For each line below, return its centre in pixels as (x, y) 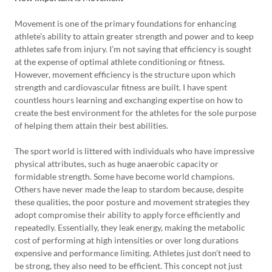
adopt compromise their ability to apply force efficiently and (127, 215)
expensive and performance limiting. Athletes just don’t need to (133, 253)
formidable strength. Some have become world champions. (124, 176)
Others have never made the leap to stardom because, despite (129, 189)
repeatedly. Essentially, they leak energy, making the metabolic (130, 227)
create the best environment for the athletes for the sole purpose (135, 113)
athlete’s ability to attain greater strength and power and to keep (134, 36)
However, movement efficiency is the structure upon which (125, 74)
